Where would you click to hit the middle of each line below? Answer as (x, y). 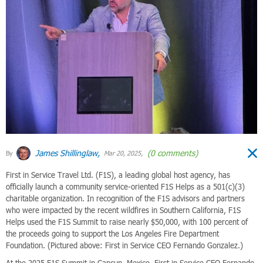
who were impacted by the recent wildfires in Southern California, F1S (123, 210)
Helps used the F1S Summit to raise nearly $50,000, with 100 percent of (127, 222)
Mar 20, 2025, (122, 153)
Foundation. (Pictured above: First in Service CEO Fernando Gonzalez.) (124, 245)
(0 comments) (171, 153)
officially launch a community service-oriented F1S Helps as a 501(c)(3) (125, 186)
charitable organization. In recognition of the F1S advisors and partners (125, 198)
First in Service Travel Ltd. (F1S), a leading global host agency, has (118, 175)
